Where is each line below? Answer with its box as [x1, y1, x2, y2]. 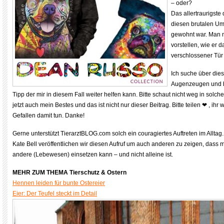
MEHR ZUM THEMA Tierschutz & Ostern [12, 169, 126, 176]
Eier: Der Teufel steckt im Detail [12, 190, 97, 197]
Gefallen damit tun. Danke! [12, 112, 84, 119]
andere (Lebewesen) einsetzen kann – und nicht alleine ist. [12, 151, 173, 158]
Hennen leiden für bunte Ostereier [12, 179, 105, 186]
